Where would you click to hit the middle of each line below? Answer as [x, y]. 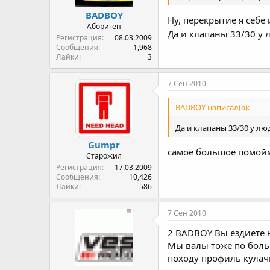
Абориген [104, 26]
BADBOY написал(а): [212, 108]
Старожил [104, 156]
